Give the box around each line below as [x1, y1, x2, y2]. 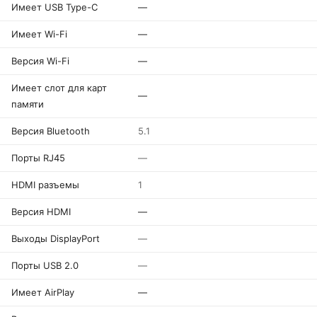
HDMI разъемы [11, 179, 79, 190]
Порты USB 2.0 [11, 260, 79, 271]
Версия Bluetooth [11, 125, 90, 137]
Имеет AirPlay [11, 287, 74, 298]
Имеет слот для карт [11, 82, 107, 93]
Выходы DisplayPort [11, 233, 100, 244]
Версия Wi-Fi [11, 55, 69, 67]
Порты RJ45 [11, 152, 65, 163]
